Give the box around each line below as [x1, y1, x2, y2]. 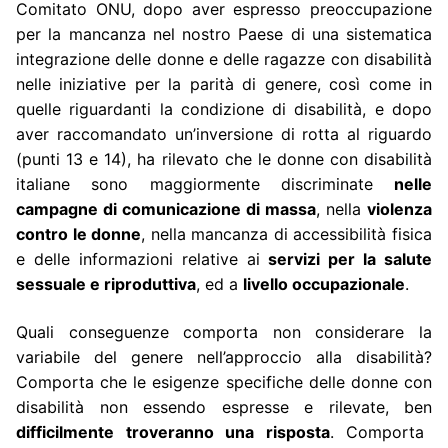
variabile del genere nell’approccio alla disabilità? [16, 346, 432, 367]
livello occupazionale [243, 274, 405, 295]
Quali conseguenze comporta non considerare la [16, 321, 432, 342]
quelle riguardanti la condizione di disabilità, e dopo [16, 99, 432, 120]
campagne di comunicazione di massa [16, 199, 316, 220]
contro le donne [16, 224, 142, 245]
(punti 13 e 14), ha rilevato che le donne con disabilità [16, 149, 432, 170]
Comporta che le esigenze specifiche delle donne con [16, 371, 432, 392]
